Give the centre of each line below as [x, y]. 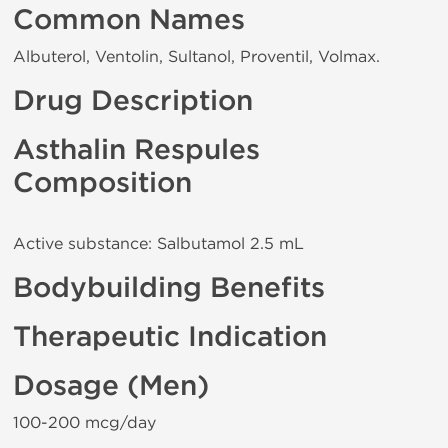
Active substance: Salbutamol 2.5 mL [158, 243]
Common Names [129, 20]
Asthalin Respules [136, 150]
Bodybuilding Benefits [169, 288]
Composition [102, 183]
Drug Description [133, 101]
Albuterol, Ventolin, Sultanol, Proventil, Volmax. [196, 56]
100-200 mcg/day [84, 422]
